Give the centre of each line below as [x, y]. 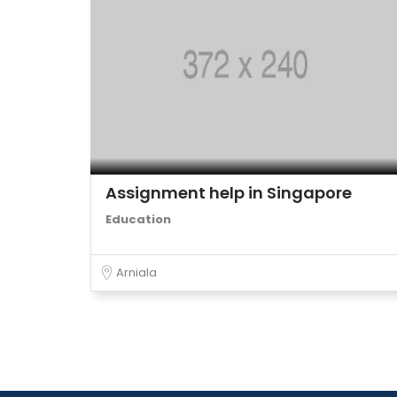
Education [138, 219]
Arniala [136, 272]
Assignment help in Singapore [229, 193]
